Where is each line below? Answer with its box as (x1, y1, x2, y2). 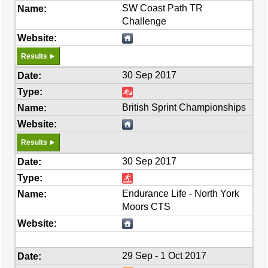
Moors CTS (122, 202, 171, 212)
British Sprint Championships (122, 102, 246, 112)
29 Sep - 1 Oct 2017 (122, 251, 207, 261)
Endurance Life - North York (122, 188, 240, 199)
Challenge (122, 16, 167, 26)
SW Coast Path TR (122, 3, 203, 13)
